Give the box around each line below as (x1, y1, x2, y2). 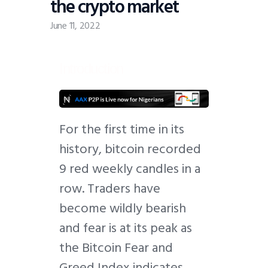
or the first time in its (66, 118, 184, 141)
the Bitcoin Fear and (59, 237, 173, 259)
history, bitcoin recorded (59, 138, 201, 160)
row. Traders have (59, 178, 160, 200)
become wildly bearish (59, 197, 186, 220)
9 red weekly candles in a (59, 158, 200, 180)
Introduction (59, 60, 123, 77)
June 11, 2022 (50, 18, 100, 34)
